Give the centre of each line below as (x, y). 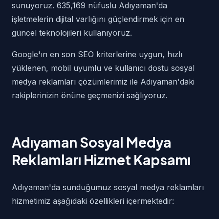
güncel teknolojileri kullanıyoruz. (72, 33)
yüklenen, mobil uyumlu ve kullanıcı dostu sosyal (103, 68)
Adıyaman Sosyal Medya (91, 142)
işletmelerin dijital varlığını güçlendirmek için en (98, 19)
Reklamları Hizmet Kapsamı (101, 160)
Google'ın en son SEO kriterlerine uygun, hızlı (97, 54)
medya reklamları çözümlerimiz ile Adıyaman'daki (103, 82)
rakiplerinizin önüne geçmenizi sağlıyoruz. (90, 95)
